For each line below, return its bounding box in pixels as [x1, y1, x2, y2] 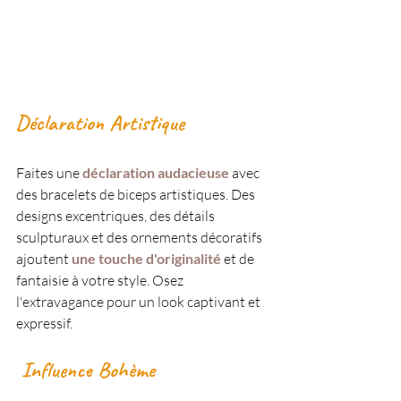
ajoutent [16, 249, 69, 268]
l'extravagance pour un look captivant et [16, 292, 263, 311]
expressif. [16, 313, 73, 332]
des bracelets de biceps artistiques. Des [16, 184, 258, 203]
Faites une [16, 163, 80, 182]
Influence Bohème [16, 355, 155, 383]
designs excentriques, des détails [16, 206, 218, 225]
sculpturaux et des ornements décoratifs [16, 227, 265, 246]
